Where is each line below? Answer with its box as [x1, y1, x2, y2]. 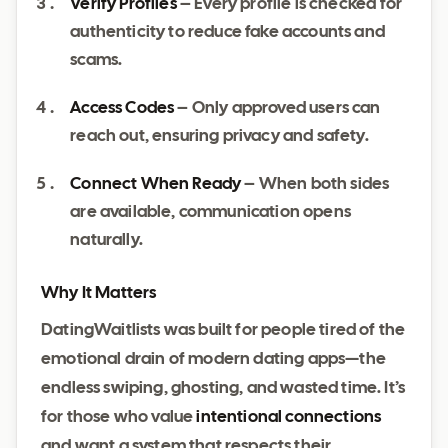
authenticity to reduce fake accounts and [70, 25, 385, 40]
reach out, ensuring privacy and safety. [70, 129, 369, 144]
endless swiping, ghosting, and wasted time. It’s [41, 381, 406, 396]
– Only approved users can [174, 101, 381, 116]
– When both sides [241, 177, 390, 192]
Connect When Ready [70, 177, 242, 192]
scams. [70, 53, 123, 68]
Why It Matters [41, 286, 157, 301]
